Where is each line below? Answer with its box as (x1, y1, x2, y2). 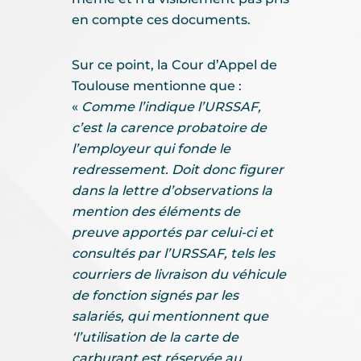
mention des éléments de (72, 204, 240, 219)
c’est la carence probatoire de (72, 120, 267, 135)
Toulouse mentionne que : (72, 78, 242, 93)
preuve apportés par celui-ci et (72, 225, 273, 240)
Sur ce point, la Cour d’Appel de (72, 57, 277, 73)
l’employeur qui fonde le (72, 141, 230, 156)
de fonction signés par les (72, 288, 239, 303)
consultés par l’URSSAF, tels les (72, 246, 275, 261)
